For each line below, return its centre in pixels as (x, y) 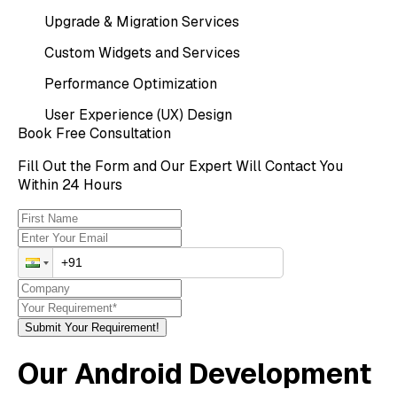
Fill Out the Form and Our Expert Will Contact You (181, 166)
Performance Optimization (131, 83)
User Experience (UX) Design (139, 114)
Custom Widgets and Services (143, 52)
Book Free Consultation (95, 133)
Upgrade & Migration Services (142, 21)
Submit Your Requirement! (93, 327)
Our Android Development (195, 374)
